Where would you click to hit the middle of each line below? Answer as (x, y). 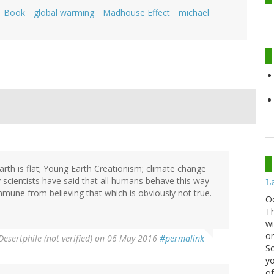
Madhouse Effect (136, 13)
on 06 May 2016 (126, 239)
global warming (64, 13)
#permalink (182, 239)
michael (194, 13)
